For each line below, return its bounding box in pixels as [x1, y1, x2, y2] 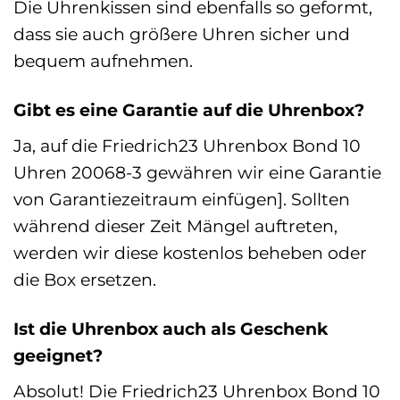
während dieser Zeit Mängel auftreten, [13, 214, 337, 237]
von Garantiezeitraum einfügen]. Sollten [13, 187, 350, 210]
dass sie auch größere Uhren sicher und [13, 23, 350, 46]
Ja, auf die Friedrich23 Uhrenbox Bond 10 [13, 134, 361, 156]
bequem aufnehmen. [13, 50, 193, 72]
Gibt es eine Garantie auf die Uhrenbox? [13, 99, 364, 121]
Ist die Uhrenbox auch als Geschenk [13, 317, 328, 339]
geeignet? [13, 344, 103, 366]
